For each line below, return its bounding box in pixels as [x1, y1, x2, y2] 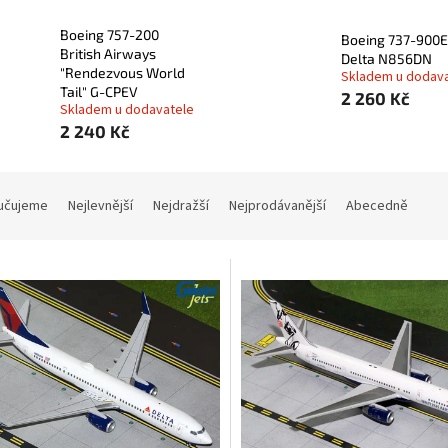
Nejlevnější [68, 196, 133, 217]
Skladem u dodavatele [60, 100, 194, 121]
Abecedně [346, 196, 408, 217]
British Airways [60, 45, 156, 63]
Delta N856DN [340, 50, 432, 68]
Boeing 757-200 [60, 26, 159, 44]
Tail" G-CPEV [60, 83, 138, 101]
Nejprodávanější [229, 196, 326, 217]
